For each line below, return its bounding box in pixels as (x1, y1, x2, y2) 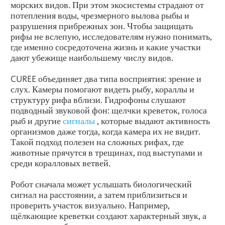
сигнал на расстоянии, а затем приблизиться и (11, 189, 187, 200)
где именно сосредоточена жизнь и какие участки (11, 41, 201, 52)
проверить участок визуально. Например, (11, 199, 170, 210)
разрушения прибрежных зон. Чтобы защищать (11, 20, 193, 31)
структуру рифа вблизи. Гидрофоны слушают (11, 94, 186, 105)
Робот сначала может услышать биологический (11, 178, 192, 189)
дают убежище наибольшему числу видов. (11, 52, 173, 63)
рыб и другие (11, 115, 63, 126)
